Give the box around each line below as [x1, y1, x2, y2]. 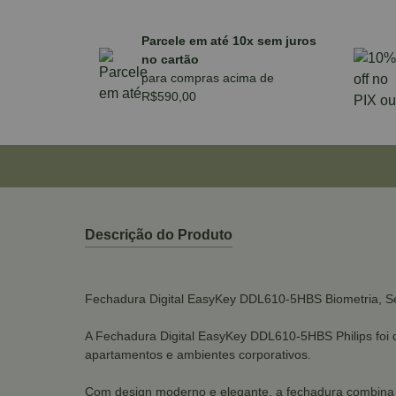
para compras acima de [141, 70, 274, 85]
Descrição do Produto [85, 226, 232, 242]
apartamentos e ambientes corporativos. [85, 346, 311, 362]
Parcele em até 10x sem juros [141, 33, 316, 48]
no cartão [141, 51, 199, 66]
